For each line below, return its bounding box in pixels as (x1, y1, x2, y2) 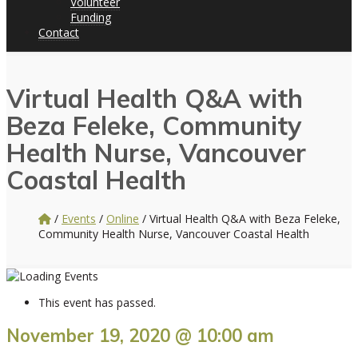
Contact (38, 25, 79, 40)
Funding (70, 10, 111, 25)
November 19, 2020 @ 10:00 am (6, 324, 274, 348)
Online (106, 210, 139, 226)
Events (62, 210, 96, 226)
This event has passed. (38, 294, 156, 310)
